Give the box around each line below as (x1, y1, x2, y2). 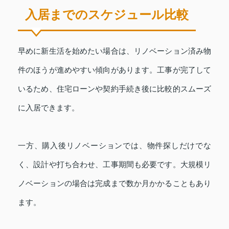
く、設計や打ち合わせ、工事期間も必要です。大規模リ (18, 159, 211, 169)
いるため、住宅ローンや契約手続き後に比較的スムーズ (18, 84, 211, 93)
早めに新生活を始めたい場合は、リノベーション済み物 (18, 46, 211, 55)
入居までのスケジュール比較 (25, 7, 189, 21)
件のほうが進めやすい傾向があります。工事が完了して (18, 65, 211, 74)
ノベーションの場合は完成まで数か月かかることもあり (18, 178, 211, 188)
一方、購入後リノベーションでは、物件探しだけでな (18, 141, 211, 150)
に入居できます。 (18, 103, 79, 112)
